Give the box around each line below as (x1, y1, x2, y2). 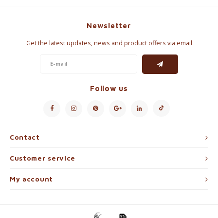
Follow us (90, 83, 128, 92)
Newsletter (87, 21, 131, 30)
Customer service (10, 154, 76, 162)
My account (10, 175, 53, 183)
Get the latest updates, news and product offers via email (26, 39, 192, 47)
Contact (10, 133, 40, 141)
